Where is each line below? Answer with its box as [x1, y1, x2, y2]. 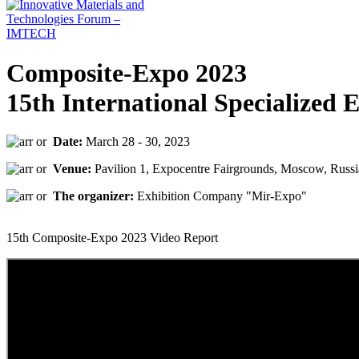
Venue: [53, 162, 91, 176]
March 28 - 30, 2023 [83, 135, 190, 149]
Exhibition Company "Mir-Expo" [134, 189, 307, 204]
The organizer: [53, 189, 134, 204]
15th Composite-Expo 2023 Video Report [6, 231, 218, 245]
